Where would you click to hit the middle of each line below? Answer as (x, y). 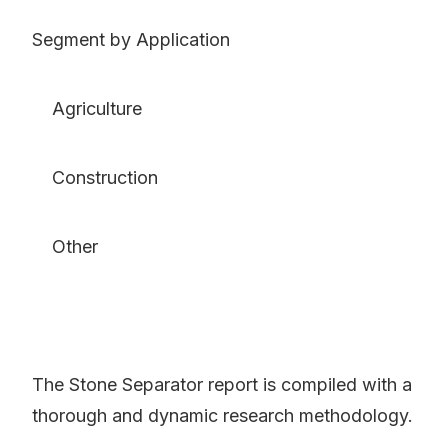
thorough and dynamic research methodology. (222, 416)
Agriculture (87, 109)
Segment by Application (131, 40)
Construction (95, 178)
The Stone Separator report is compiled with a (222, 385)
